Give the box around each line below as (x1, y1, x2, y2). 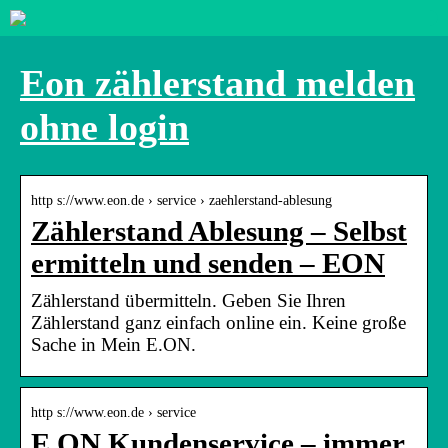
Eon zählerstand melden (20, 62, 415, 105)
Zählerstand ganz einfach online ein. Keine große (31, 311, 406, 333)
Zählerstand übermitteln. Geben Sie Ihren (31, 289, 346, 311)
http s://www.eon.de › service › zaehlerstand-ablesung (31, 192, 332, 208)
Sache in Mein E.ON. (31, 333, 196, 355)
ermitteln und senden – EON (31, 247, 385, 279)
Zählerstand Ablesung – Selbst (31, 215, 407, 247)
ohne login (20, 106, 189, 149)
